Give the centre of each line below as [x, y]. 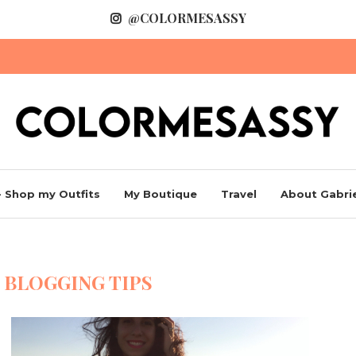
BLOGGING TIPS [79, 282]
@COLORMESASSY [187, 18]
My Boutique [161, 193]
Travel [239, 193]
